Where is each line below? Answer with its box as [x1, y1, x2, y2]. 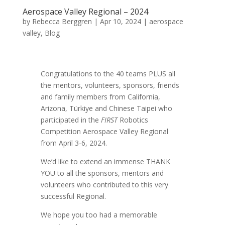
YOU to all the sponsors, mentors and [40, 168, 164, 178]
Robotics [119, 115, 148, 125]
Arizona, [40, 103, 69, 114]
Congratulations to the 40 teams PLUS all [40, 69, 175, 79]
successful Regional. [40, 191, 106, 201]
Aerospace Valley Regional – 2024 [22, 6, 148, 18]
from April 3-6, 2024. [40, 138, 107, 148]
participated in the [40, 115, 99, 125]
